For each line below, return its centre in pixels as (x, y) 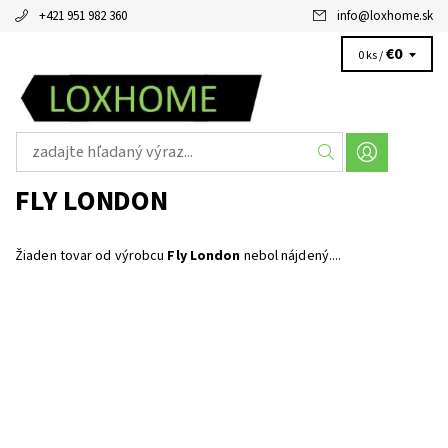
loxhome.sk (401, 16)
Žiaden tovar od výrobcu (91, 256)
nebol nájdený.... (291, 256)
